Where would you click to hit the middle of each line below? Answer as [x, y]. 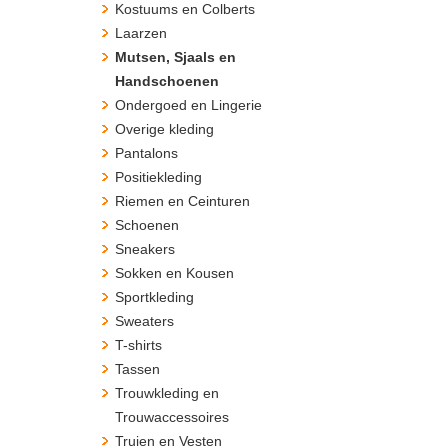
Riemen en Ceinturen [182, 201]
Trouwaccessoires [172, 417]
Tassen [137, 369]
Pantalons [146, 153]
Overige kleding [164, 129]
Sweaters [144, 321]
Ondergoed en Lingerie [188, 105]
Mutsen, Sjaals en [175, 57]
